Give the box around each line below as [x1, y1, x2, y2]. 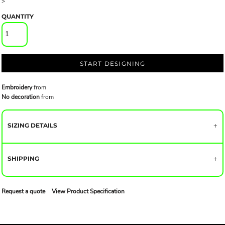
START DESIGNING [79, 60, 146, 68]
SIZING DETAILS [8, 121, 57, 129]
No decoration [2, 92, 40, 101]
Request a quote [2, 187, 45, 195]
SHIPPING [8, 154, 39, 162]
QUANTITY [2, 13, 34, 20]
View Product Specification [52, 187, 125, 195]
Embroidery [2, 83, 32, 91]
